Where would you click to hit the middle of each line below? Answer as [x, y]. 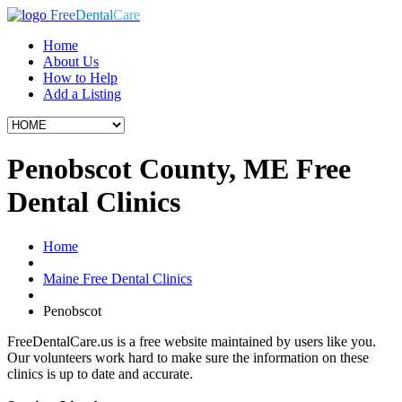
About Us [71, 61]
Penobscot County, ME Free [179, 169]
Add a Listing [82, 94]
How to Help [80, 78]
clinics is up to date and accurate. [100, 373]
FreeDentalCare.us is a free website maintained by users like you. [192, 341]
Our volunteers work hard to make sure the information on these [188, 357]
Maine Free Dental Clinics [118, 278]
